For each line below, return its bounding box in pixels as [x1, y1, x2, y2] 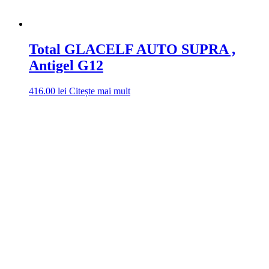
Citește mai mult [69, 86, 130, 97]
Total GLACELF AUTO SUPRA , [29, 41, 235, 58]
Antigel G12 [29, 58, 103, 74]
